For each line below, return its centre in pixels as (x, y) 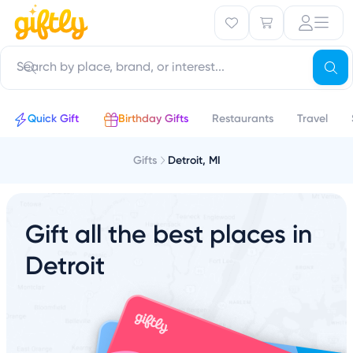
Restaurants (243, 118)
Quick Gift (53, 118)
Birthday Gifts (153, 118)
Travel (312, 118)
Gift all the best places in (169, 234)
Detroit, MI (194, 160)
